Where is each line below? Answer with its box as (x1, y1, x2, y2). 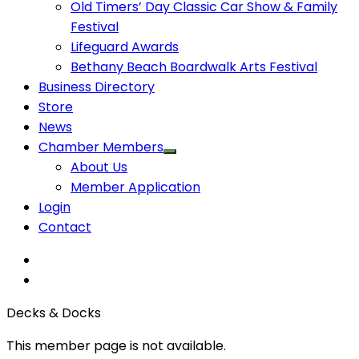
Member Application (71, 177, 200, 196)
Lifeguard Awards (71, 37, 179, 56)
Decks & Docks (6, 303, 101, 322)
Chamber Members (38, 137, 163, 156)
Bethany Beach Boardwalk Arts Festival (71, 57, 317, 76)
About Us (71, 157, 127, 176)
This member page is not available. (6, 336, 226, 355)
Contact (38, 217, 91, 236)
